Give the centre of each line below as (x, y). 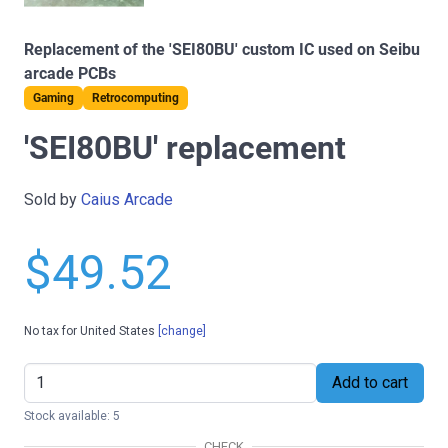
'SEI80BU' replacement (185, 147)
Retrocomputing (135, 97)
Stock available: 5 (72, 415)
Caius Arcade (127, 199)
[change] (182, 330)
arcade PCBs (70, 73)
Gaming (53, 97)
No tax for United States (91, 330)
